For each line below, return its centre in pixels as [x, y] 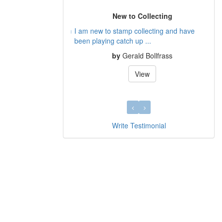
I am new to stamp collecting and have [131, 30]
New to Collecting [139, 16]
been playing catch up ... [109, 40]
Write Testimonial [139, 125]
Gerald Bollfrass [144, 55]
